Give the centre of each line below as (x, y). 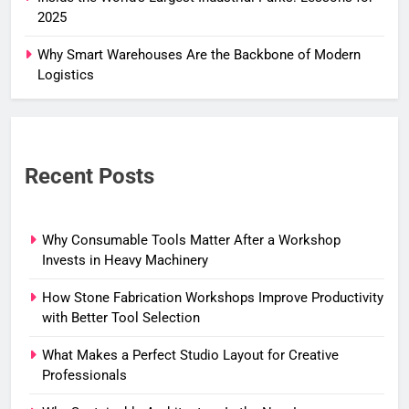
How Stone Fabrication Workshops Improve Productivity (213, 298)
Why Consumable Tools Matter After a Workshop (191, 241)
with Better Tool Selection (121, 318)
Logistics (66, 75)
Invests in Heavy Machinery (125, 261)
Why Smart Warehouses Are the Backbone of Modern (199, 55)
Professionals (84, 376)
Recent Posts (89, 177)
